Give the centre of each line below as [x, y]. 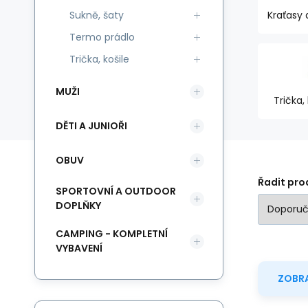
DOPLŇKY [78, 206]
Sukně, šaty [97, 15]
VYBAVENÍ [79, 248]
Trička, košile [99, 59]
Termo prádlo [102, 37]
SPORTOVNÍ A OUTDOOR [116, 191]
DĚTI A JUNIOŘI [91, 125]
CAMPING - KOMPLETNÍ [112, 234]
